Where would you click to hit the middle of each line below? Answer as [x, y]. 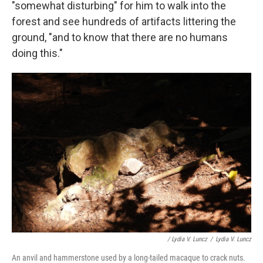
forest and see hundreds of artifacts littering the [124, 22]
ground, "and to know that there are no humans [120, 38]
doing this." [37, 53]
